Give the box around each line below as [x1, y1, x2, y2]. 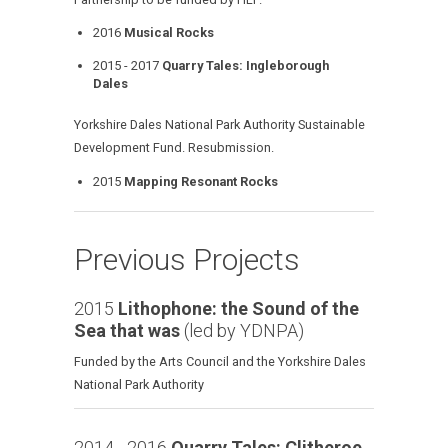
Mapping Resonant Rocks [124, 173, 279, 189]
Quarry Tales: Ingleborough [162, 57, 330, 73]
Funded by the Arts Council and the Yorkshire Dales [74, 353, 366, 369]
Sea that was [74, 319, 180, 341]
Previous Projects [74, 241, 300, 277]
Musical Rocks [124, 25, 215, 41]
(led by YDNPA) [180, 319, 304, 341]
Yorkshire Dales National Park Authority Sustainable [74, 117, 365, 133]
